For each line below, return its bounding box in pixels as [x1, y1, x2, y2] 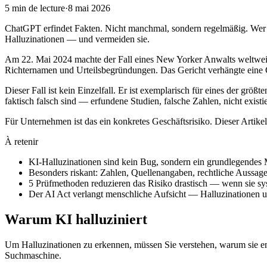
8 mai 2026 [68, 2, 110, 13]
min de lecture [10, 2, 65, 13]
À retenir [5, 136, 38, 147]
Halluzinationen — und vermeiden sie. [5, 33, 150, 44]
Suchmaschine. [5, 250, 61, 260]
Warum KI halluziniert [5, 211, 147, 227]
